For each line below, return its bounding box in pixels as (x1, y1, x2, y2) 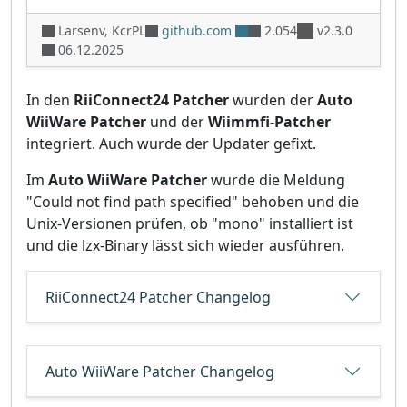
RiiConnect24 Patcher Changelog (45, 286, 271, 307)
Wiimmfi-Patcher (208, 111, 331, 132)
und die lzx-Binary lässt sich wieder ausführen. (26, 234, 344, 255)
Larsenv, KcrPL (58, 21, 145, 39)
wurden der (229, 89, 317, 110)
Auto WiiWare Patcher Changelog (45, 361, 274, 382)
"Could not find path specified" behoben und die (26, 191, 359, 212)
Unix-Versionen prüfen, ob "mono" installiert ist (26, 213, 353, 233)
